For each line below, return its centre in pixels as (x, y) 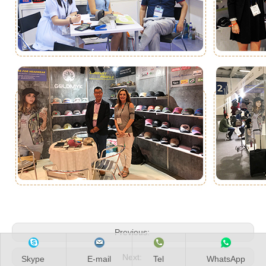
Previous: (133, 232)
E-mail (99, 259)
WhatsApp (226, 259)
